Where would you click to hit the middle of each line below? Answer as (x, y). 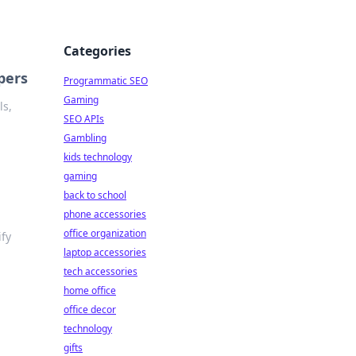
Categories (97, 51)
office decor (90, 310)
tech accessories (101, 271)
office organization (105, 233)
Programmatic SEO (106, 81)
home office (90, 290)
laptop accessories (105, 252)
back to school (95, 195)
